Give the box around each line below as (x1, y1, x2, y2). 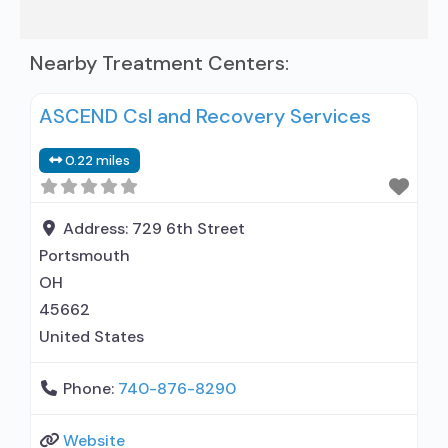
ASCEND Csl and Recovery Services (39, 103, 371, 129)
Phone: (63, 378, 118, 399)
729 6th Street (132, 218, 245, 239)
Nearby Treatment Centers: (30, 50, 289, 76)
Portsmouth (39, 245, 130, 266)
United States (39, 326, 144, 347)
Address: (63, 218, 132, 239)
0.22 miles (65, 152, 131, 169)
